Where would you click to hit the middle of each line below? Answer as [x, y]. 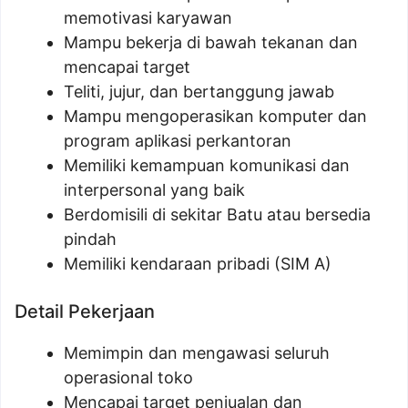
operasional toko [128, 378]
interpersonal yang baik [154, 190]
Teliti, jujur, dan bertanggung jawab [199, 92]
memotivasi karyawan [148, 18]
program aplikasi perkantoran [178, 141]
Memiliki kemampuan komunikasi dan [207, 166]
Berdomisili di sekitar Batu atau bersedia [217, 215]
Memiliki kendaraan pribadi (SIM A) [198, 264]
